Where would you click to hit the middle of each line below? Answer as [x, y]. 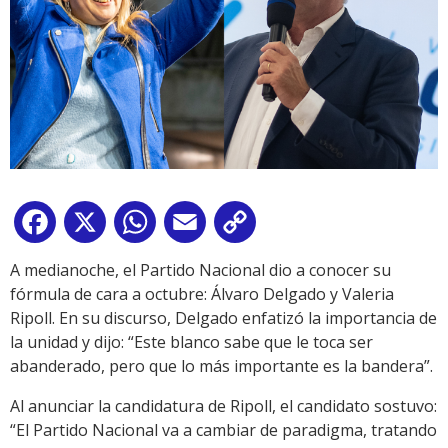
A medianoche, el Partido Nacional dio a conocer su [200, 270]
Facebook [96, 226]
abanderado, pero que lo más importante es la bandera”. [221, 366]
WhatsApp [199, 226]
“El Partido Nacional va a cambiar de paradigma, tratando [223, 430]
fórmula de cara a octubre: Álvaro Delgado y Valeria [202, 294]
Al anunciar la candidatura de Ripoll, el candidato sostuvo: [223, 406]
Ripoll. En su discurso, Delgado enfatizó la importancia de [223, 318]
